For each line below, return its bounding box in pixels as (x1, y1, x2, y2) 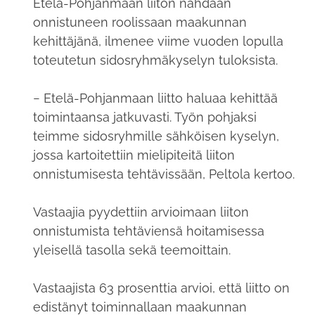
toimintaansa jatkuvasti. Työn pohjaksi (32, 109, 257, 124)
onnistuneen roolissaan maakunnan (32, 14, 247, 30)
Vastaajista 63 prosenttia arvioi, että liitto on (32, 280, 290, 295)
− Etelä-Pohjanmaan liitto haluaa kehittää (32, 90, 278, 105)
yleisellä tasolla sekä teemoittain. (32, 242, 231, 257)
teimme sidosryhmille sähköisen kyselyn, (32, 128, 279, 143)
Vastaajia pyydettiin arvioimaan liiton (32, 204, 249, 219)
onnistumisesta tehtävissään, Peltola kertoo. (32, 166, 295, 181)
